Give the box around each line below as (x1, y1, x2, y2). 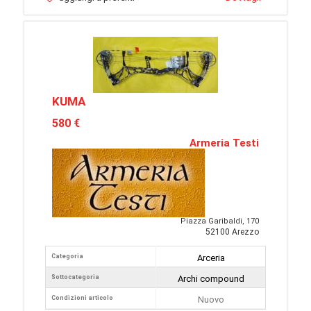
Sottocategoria (51, 274, 99, 280)
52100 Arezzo (205, 227, 259, 237)
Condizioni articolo (51, 294, 113, 301)
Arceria (196, 253, 225, 263)
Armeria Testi (190, 137, 259, 149)
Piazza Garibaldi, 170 (180, 217, 259, 226)
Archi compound (177, 274, 244, 284)
